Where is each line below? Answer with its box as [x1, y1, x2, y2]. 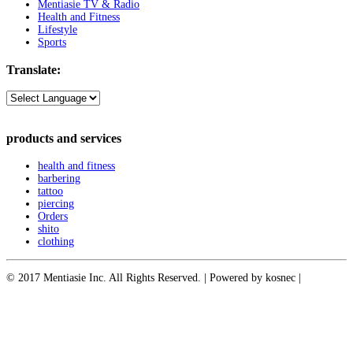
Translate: [6, 61, 61, 77]
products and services [6, 131, 121, 147]
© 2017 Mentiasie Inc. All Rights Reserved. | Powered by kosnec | [6, 271, 301, 284]
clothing [38, 235, 74, 247]
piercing [38, 197, 74, 210]
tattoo [38, 184, 63, 197]
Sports [38, 36, 66, 49]
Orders [38, 210, 68, 222]
